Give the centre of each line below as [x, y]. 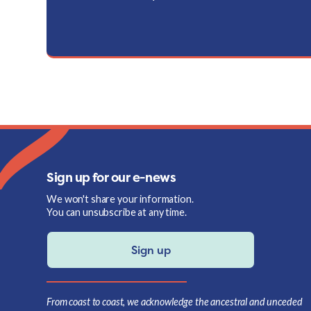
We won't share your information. [120, 199]
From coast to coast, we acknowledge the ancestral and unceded [175, 302]
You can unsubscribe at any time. [117, 212]
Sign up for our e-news [111, 178]
